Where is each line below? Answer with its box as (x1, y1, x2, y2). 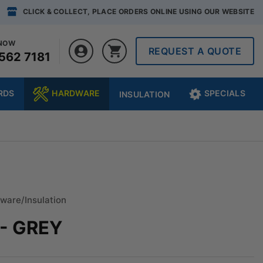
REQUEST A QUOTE (148, 45, 241, 57)
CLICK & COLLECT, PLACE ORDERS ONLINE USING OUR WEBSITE (22, 7, 254, 16)
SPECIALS (204, 87, 245, 98)
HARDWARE (52, 87, 100, 98)
